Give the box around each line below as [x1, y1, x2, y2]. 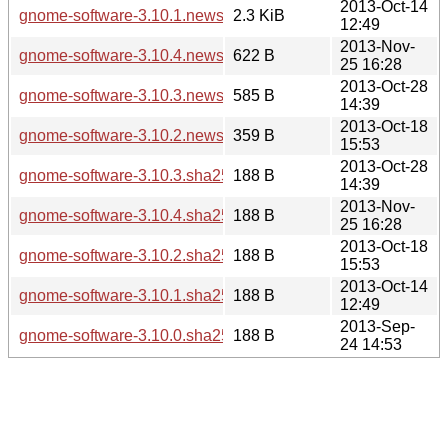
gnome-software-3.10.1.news [19, 6, 224, 24]
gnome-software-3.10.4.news [19, 46, 224, 64]
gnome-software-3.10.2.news [19, 126, 224, 144]
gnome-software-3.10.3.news [19, 86, 224, 104]
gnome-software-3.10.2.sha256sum [19, 246, 269, 264]
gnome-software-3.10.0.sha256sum [19, 326, 269, 344]
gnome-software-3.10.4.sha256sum [19, 206, 269, 224]
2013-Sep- [340, 317, 415, 335]
